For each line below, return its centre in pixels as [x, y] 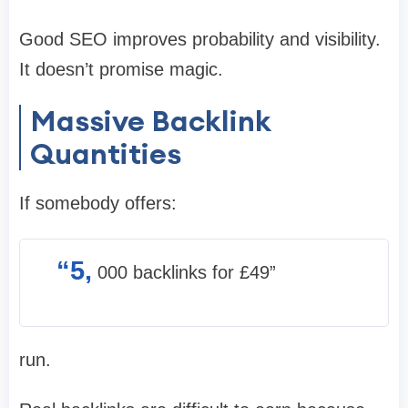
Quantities [106, 153]
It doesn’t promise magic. [121, 69]
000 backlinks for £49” [187, 272]
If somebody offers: [98, 203]
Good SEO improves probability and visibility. [200, 39]
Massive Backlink [151, 120]
